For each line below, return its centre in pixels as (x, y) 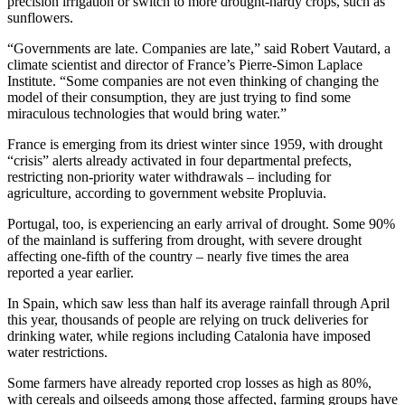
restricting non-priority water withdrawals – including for (169, 176)
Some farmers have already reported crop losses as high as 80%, (189, 382)
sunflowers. (40, 17)
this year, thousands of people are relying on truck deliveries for (188, 319)
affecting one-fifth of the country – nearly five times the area (178, 256)
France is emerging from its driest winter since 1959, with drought (195, 144)
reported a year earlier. (71, 272)
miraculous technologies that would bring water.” (147, 113)
